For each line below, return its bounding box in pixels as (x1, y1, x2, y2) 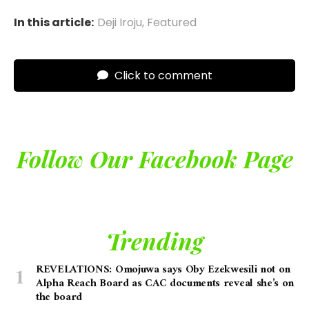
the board (36, 288, 83, 308)
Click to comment (111, 68, 212, 84)
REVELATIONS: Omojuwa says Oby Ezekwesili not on (36, 260, 290, 280)
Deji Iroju (97, 14, 142, 31)
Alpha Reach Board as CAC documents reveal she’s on (36, 274, 294, 294)
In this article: (14, 14, 94, 31)
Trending (106, 225, 203, 257)
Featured (147, 14, 197, 31)
